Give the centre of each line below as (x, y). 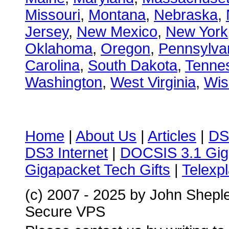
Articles (172, 136)
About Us (106, 136)
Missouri (53, 15)
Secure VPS (65, 212)
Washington (64, 82)
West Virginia (153, 82)
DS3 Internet (66, 153)
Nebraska (186, 15)
